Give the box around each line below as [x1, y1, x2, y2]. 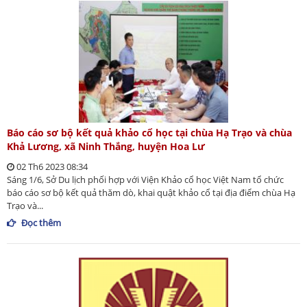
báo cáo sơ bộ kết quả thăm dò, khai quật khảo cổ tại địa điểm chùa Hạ [7, 186, 295, 199]
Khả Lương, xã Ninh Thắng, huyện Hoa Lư [7, 139, 205, 153]
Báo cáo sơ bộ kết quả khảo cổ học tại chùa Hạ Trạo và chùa [7, 125, 292, 139]
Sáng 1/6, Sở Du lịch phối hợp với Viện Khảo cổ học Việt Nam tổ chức [7, 173, 284, 186]
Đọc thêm [21, 216, 61, 229]
